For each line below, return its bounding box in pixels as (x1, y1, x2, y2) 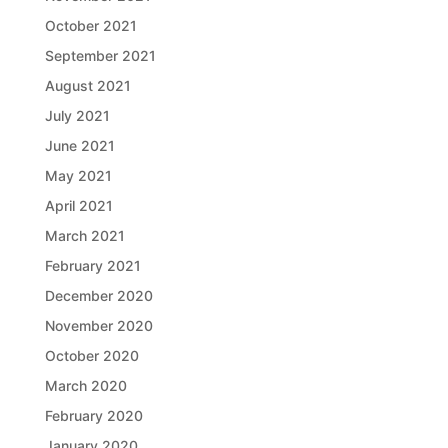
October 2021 (44, 16, 137, 34)
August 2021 (44, 76, 131, 94)
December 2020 (44, 286, 153, 304)
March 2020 (44, 376, 127, 394)
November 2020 (44, 316, 153, 334)
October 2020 (44, 346, 139, 364)
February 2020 (44, 406, 143, 424)
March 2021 (44, 226, 125, 244)
